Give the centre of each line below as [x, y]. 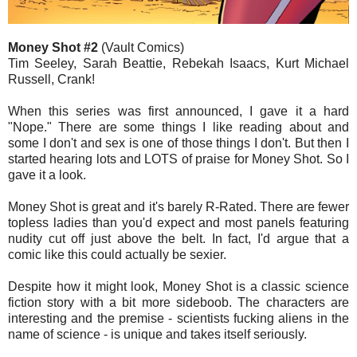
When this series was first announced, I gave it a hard [178, 112]
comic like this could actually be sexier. [117, 255]
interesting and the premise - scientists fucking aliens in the [178, 319]
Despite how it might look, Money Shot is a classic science [178, 287]
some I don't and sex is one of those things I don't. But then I [178, 143]
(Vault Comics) [143, 48]
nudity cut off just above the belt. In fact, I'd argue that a [178, 239]
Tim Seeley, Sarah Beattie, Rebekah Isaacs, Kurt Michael [178, 64]
